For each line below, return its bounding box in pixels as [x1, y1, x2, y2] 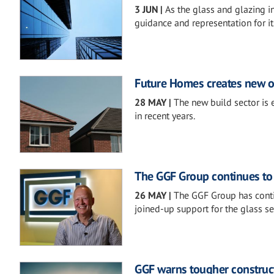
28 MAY [135, 96, 166, 109]
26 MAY [135, 189, 166, 202]
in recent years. [135, 109, 195, 122]
